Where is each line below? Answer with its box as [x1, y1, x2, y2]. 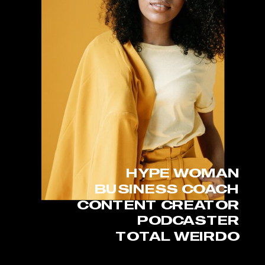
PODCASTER [137, 211, 240, 228]
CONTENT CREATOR [77, 196, 240, 213]
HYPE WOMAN [125, 164, 240, 182]
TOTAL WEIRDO [115, 227, 240, 244]
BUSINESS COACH [94, 180, 240, 197]
